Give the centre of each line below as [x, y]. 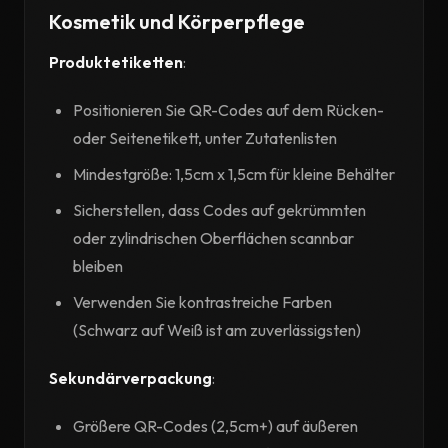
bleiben [98, 266]
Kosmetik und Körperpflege [177, 21]
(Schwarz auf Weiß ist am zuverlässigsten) [217, 330]
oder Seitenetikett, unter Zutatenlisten [205, 138]
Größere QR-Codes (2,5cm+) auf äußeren [215, 426]
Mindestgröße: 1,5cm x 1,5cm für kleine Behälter [234, 174]
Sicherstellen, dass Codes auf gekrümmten [219, 210]
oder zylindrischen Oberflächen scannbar [213, 238]
